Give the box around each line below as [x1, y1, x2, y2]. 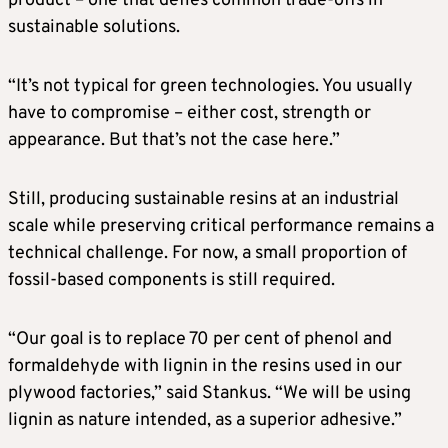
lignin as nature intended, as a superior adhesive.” [8, 409, 402, 433]
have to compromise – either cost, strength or [8, 102, 371, 126]
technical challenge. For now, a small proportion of [8, 242, 407, 266]
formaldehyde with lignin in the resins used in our [8, 355, 402, 379]
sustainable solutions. [8, 16, 184, 40]
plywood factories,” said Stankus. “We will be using [8, 382, 411, 406]
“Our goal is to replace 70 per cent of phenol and [8, 328, 392, 352]
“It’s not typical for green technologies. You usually [8, 75, 413, 99]
